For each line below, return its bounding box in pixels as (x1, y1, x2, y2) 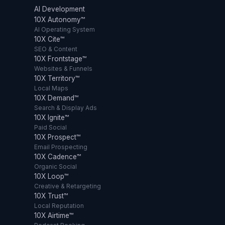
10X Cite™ (34, 35, 64, 44)
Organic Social (34, 163, 77, 171)
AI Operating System (34, 26, 95, 34)
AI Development (34, 5, 85, 14)
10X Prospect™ (34, 133, 80, 142)
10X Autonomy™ (34, 16, 85, 24)
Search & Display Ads (34, 104, 97, 112)
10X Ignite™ (34, 114, 69, 122)
